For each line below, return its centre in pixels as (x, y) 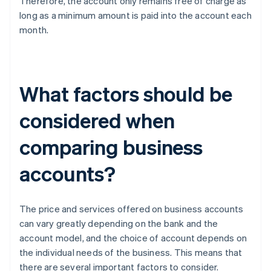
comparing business (111, 147)
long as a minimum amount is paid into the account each (135, 15)
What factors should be (126, 94)
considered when (97, 120)
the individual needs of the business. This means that (131, 253)
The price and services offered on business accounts (132, 209)
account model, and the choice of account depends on (133, 238)
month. (34, 30)
